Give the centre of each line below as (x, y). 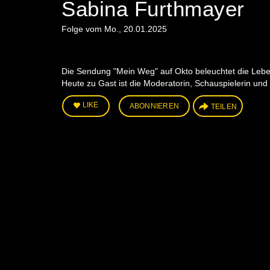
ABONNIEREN (154, 106)
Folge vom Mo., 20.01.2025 (114, 29)
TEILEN (224, 106)
